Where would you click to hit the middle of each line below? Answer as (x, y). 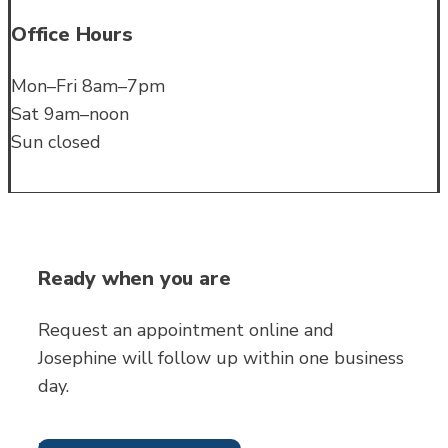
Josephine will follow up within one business (221, 358)
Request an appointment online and (186, 330)
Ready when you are (134, 278)
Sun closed (56, 142)
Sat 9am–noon (70, 114)
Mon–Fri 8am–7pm (88, 86)
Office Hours (72, 34)
